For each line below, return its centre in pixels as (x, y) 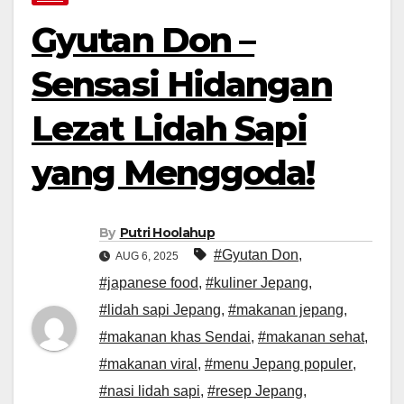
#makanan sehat (311, 336)
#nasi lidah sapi (150, 390)
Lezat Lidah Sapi (169, 129)
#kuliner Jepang (257, 282)
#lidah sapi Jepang (160, 309)
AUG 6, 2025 (147, 256)
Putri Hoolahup (167, 232)
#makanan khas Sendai (175, 336)
